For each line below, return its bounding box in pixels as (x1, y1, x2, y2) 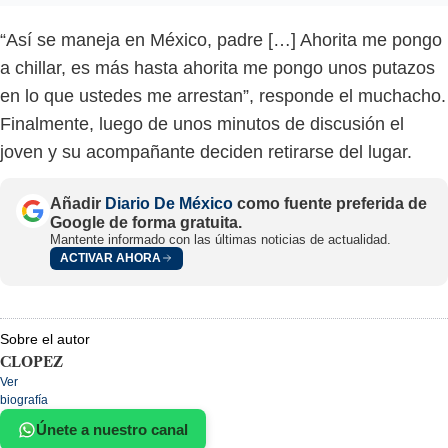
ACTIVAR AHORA (60, 251, 161, 266)
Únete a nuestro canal (36, 420, 188, 438)
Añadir (50, 194, 105, 212)
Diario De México (105, 194, 233, 212)
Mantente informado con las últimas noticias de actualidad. (50, 231, 391, 247)
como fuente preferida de (233, 194, 427, 212)
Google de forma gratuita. (50, 213, 242, 231)
